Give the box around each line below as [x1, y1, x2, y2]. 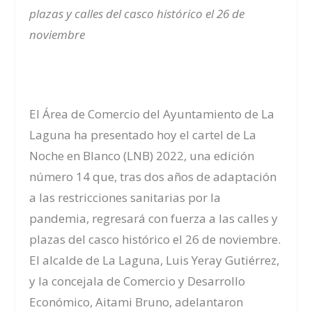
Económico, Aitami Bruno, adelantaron [29, 294, 244, 311]
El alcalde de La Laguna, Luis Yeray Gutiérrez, [29, 252, 280, 269]
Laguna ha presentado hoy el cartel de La [29, 127, 257, 143]
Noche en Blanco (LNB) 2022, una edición [29, 148, 255, 164]
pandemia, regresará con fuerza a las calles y [29, 210, 279, 227]
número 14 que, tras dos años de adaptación [29, 169, 277, 185]
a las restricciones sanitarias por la [29, 189, 221, 206]
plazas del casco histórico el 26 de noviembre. [29, 231, 281, 248]
